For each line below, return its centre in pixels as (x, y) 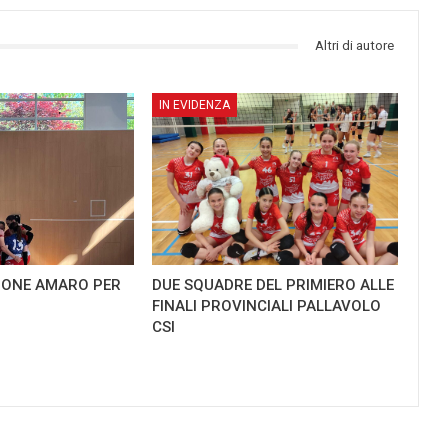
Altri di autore (355, 46)
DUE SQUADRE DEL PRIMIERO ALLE (273, 285)
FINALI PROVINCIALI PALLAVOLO (267, 306)
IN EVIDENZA (195, 104)
